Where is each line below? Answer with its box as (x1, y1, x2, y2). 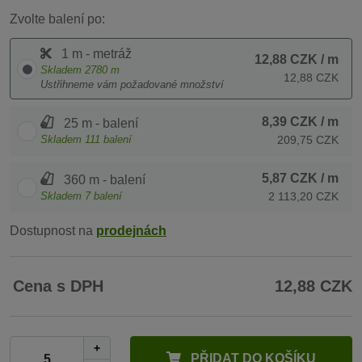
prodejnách (96, 224, 166, 238)
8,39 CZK (262, 115, 318, 128)
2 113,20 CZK (268, 190, 339, 203)
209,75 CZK (277, 133, 339, 146)
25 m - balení (61, 116, 138, 130)
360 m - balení (61, 173, 145, 187)
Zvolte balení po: (10, 12, 105, 26)
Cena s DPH (13, 277, 103, 295)
